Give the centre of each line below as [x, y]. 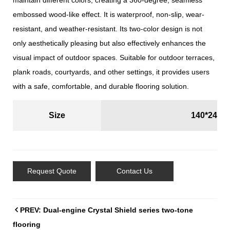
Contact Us [135, 171]
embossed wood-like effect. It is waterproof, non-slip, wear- [109, 14]
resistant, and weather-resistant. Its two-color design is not [108, 29]
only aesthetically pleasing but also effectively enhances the [109, 43]
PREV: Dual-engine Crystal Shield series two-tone [107, 210]
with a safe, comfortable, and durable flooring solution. [102, 86]
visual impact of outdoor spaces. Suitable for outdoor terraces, [114, 57]
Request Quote [52, 171]
